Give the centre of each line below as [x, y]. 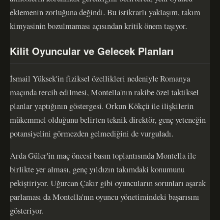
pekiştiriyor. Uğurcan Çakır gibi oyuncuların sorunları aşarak [108, 183]
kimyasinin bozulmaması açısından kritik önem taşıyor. [98, 26]
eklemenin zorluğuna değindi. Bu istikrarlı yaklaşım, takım [105, 12]
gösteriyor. [27, 210]
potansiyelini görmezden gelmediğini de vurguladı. [92, 134]
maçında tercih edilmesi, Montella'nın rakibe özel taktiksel [104, 92]
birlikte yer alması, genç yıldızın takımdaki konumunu [97, 169]
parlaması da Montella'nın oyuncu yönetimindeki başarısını [105, 196]
